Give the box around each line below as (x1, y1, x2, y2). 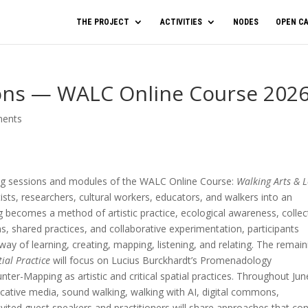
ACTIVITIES (160, 17, 202, 27)
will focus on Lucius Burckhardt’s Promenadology (50, 254, 272, 267)
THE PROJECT (76, 17, 129, 27)
